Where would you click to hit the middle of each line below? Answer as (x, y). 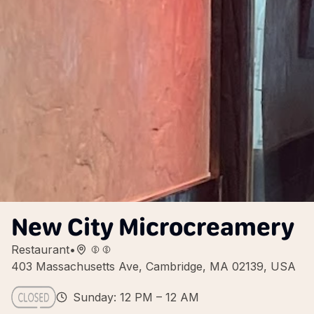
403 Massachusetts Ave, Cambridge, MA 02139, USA (153, 266)
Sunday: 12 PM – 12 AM (136, 297)
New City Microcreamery (153, 227)
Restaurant (40, 250)
